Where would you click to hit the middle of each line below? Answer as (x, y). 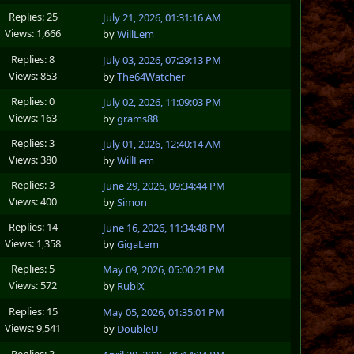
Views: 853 (33, 75)
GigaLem (138, 245)
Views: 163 (33, 117)
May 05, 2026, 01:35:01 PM (164, 313)
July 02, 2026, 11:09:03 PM (162, 102)
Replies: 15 (33, 311)
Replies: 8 (33, 59)
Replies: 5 (33, 268)
